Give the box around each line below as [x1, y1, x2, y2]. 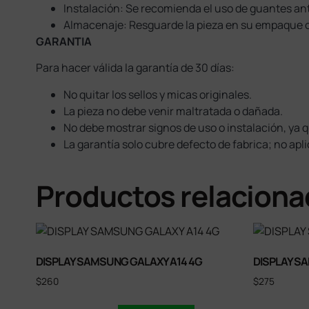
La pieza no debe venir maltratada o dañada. [63, 103, 283, 119]
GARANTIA [36, 33, 92, 49]
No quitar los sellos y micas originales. [63, 86, 252, 102]
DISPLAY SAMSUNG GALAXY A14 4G [36, 253, 202, 269]
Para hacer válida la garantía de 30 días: [36, 60, 235, 76]
